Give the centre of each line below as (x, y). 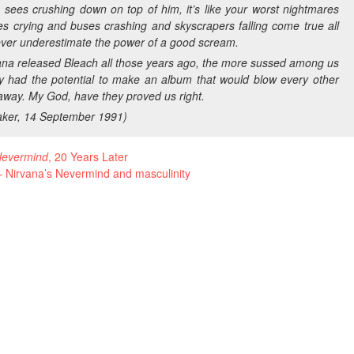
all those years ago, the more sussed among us (218, 62)
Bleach (81, 62)
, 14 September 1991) (72, 116)
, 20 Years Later (88, 156)
